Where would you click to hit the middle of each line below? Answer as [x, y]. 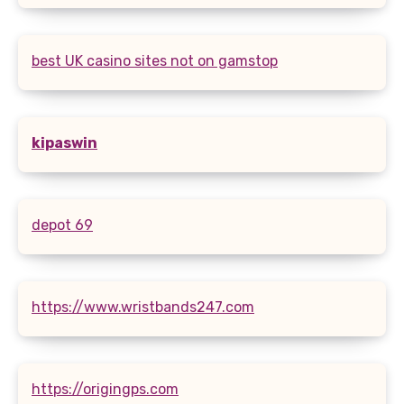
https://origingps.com [105, 389]
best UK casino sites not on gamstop [155, 60]
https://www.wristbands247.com [143, 307]
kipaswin [64, 142]
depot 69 [62, 225]
